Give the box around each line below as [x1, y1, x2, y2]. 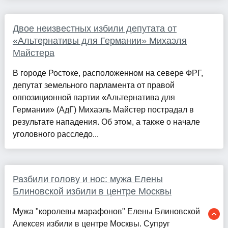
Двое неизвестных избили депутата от [12, 23, 177, 34]
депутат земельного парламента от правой [12, 81, 175, 90]
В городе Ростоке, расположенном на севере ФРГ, [12, 69, 203, 78]
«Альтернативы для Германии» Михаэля [12, 36, 187, 46]
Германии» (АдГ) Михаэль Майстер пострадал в [12, 105, 194, 115]
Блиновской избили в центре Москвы [12, 186, 172, 197]
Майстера [12, 48, 54, 59]
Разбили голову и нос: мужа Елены [12, 174, 163, 185]
